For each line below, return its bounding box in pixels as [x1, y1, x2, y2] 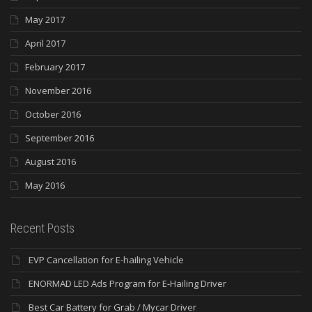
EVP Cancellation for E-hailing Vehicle [29, 253, 184, 267]
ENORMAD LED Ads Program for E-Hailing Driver [29, 277, 226, 290]
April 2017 [25, 37, 65, 50]
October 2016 [25, 108, 81, 121]
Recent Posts [10, 221, 75, 236]
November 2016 [25, 84, 91, 97]
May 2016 [25, 179, 65, 192]
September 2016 [25, 132, 94, 145]
